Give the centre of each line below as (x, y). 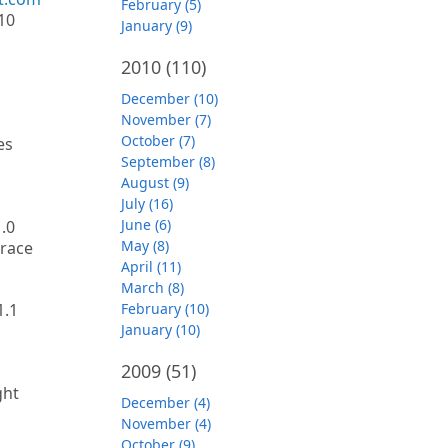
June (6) (146, 224)
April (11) (151, 266)
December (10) (169, 98)
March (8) (152, 287)
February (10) (165, 308)
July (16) (147, 203)
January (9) (156, 25)
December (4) (165, 402)
